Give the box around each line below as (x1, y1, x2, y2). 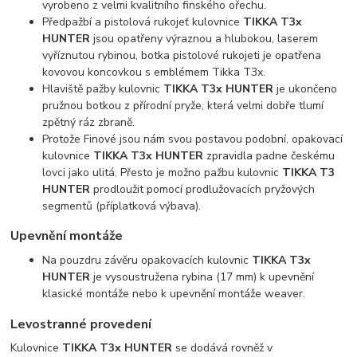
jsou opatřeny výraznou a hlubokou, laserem (90, 30, 319, 46)
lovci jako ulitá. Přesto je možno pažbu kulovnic (42, 164, 283, 180)
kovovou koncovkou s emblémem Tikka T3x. (42, 64, 266, 80)
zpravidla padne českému (203, 147, 335, 163)
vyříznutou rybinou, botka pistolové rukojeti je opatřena (42, 47, 322, 63)
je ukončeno (273, 80, 338, 96)
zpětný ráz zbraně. (42, 114, 135, 130)
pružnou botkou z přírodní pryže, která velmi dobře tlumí (42, 97, 324, 113)
